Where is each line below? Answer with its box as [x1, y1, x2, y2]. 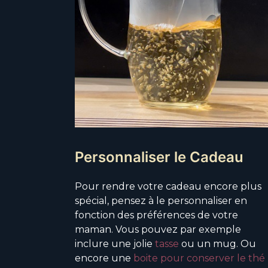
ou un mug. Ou [179, 237, 256, 249]
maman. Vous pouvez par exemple [75, 223, 241, 235]
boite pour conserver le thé [133, 252, 265, 264]
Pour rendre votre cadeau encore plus [75, 180, 261, 192]
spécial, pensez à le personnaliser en [75, 194, 247, 206]
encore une [75, 252, 133, 264]
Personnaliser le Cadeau [75, 148, 243, 166]
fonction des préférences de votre [75, 209, 238, 221]
